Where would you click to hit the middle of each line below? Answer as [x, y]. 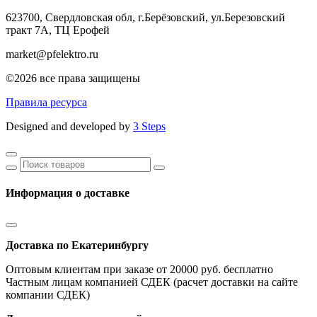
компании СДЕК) [48, 294]
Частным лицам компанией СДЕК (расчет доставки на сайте [152, 282]
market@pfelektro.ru [52, 54]
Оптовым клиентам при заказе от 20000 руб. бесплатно [139, 269]
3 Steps [149, 126]
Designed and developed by [69, 126]
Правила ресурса [46, 102]
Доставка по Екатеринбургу [77, 245]
